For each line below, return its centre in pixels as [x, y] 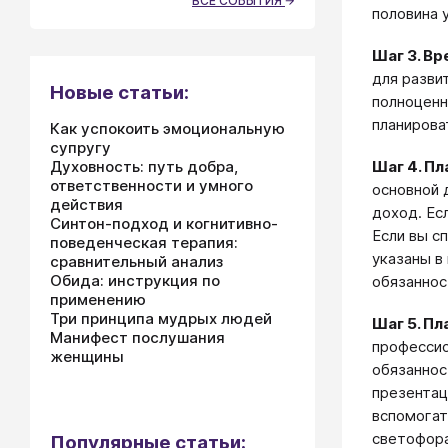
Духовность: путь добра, [144, 166]
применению [98, 299]
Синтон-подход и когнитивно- [164, 223]
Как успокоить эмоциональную [167, 128]
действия [86, 204]
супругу [80, 147]
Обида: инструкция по [135, 280]
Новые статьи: [119, 92]
